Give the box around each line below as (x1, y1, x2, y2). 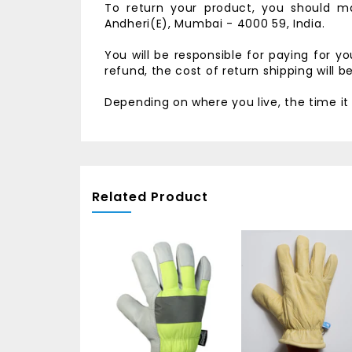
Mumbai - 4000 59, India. (174, 16, 325, 31)
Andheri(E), (104, 16, 175, 31)
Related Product (92, 188, 208, 206)
